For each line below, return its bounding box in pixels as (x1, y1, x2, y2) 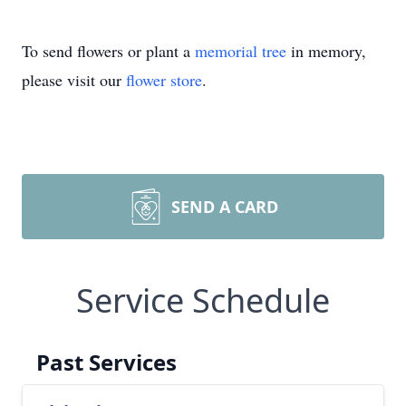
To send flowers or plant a (22, 40, 195, 62)
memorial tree (195, 40, 286, 62)
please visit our (22, 69, 126, 91)
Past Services (36, 347, 177, 377)
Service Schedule (76, 278, 330, 323)
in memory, (286, 40, 366, 62)
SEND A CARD (171, 196, 278, 217)
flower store (126, 69, 202, 91)
